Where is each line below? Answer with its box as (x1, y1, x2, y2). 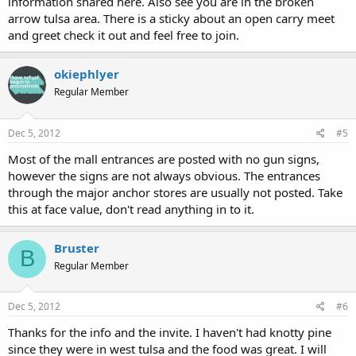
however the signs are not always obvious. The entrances (8, 167, 320, 184)
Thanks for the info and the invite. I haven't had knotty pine (8, 324, 331, 340)
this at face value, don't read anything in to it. (8, 200, 254, 217)
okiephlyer (54, 66, 119, 82)
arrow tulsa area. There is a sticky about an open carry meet (8, 10, 335, 26)
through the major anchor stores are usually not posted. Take (8, 184, 342, 200)
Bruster (54, 239, 99, 256)
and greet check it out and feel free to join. (8, 27, 239, 43)
